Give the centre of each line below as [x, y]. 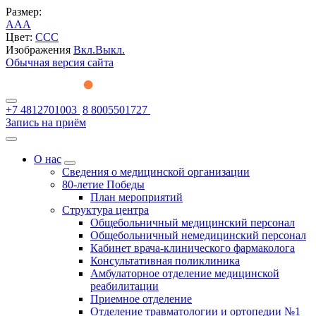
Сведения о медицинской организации [156, 172]
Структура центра [105, 210]
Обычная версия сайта [60, 62]
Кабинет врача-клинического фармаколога [193, 248]
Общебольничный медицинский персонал [193, 223]
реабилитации [124, 286]
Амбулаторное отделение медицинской [185, 273]
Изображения [39, 50]
